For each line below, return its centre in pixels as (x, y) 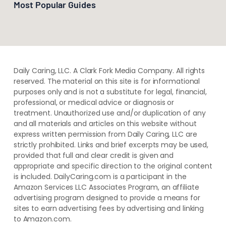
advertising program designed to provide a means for (107, 198)
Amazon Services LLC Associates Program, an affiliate (106, 187)
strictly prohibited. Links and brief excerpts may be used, (111, 145)
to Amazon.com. (43, 219)
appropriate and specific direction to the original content (113, 166)
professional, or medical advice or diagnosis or (94, 103)
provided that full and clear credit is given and (94, 156)
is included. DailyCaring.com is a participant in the (100, 177)
